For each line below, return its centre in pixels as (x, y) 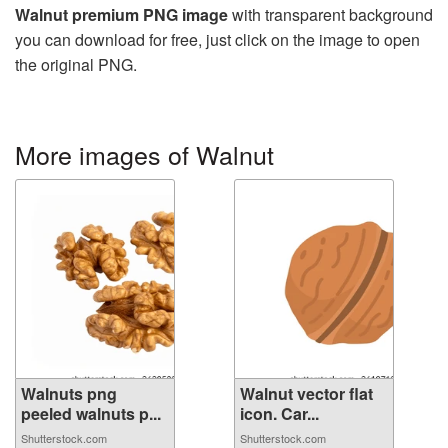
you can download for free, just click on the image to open (217, 39)
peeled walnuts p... (91, 413)
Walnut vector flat (306, 393)
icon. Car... (279, 413)
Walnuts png (69, 393)
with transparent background (330, 14)
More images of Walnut (144, 153)
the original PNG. (76, 64)
